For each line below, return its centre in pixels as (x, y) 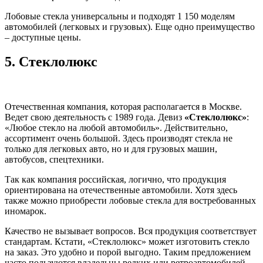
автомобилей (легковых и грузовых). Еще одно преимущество (130, 26)
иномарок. (26, 211)
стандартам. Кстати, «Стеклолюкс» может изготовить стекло (127, 242)
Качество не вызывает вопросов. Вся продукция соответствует (131, 231)
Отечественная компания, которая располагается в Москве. (123, 107)
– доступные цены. (43, 37)
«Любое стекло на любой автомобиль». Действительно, (116, 128)
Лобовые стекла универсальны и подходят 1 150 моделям (120, 16)
